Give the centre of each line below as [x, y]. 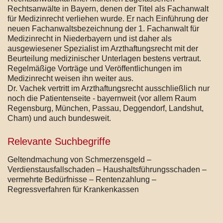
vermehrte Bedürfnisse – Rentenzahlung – [82, 179]
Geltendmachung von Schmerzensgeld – [79, 159]
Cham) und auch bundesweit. [59, 118]
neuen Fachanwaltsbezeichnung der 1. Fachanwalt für [103, 28]
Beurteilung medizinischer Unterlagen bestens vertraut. [104, 58]
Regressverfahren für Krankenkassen [73, 189]
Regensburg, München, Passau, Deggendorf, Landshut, [106, 108]
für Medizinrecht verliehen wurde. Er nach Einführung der [108, 18]
